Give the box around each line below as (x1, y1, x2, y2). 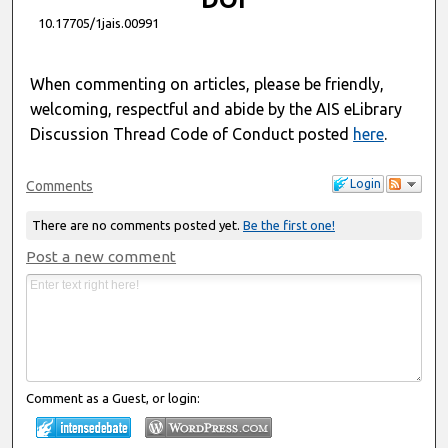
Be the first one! (242, 218, 335, 233)
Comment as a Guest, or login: (26, 390, 201, 405)
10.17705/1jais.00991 (37, 15, 159, 30)
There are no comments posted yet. (31, 218, 243, 233)
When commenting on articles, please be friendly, (30, 74, 385, 93)
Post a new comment (26, 247, 177, 265)
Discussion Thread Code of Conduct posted (30, 124, 354, 143)
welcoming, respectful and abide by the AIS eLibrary (30, 99, 403, 118)
